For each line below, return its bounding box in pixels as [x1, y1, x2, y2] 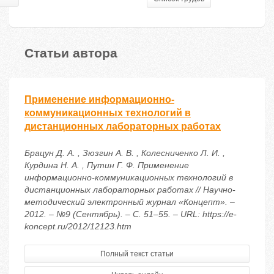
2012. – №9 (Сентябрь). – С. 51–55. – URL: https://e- [24, 209, 237, 220]
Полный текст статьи [100, 250, 174, 259]
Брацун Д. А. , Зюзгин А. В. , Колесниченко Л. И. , [24, 148, 225, 158]
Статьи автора [24, 43, 117, 62]
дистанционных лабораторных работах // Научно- [24, 185, 235, 195]
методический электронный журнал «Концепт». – [24, 197, 235, 207]
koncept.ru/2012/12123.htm [24, 221, 131, 232]
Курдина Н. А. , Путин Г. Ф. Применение [24, 160, 189, 171]
